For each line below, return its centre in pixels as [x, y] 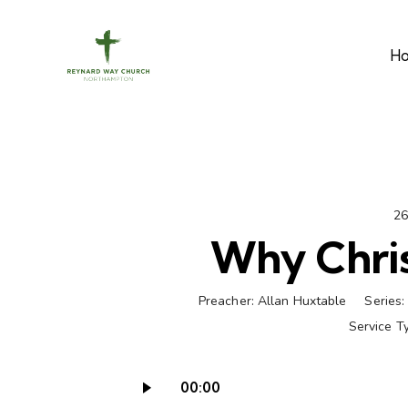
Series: [385, 301]
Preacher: [226, 301]
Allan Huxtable [302, 301]
